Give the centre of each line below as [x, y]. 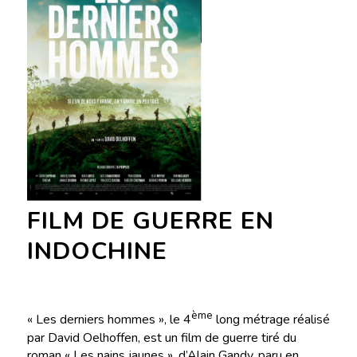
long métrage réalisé [271, 320]
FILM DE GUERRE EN [150, 222]
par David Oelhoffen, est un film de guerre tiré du [161, 337]
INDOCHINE [97, 252]
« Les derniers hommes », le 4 [109, 320]
